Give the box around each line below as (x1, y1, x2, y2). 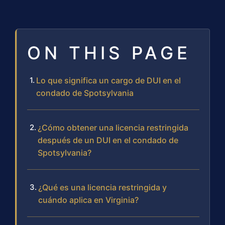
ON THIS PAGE (27, 42, 191, 64)
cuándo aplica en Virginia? (38, 195, 139, 205)
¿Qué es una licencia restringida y (38, 182, 167, 193)
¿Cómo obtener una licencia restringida (38, 123, 188, 133)
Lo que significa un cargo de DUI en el (36, 75, 181, 86)
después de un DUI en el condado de (38, 135, 178, 146)
